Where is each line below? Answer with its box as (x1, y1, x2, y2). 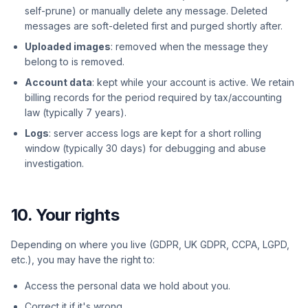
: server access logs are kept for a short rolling (49, 127, 261, 139)
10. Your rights (11, 205, 119, 225)
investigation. (25, 157, 84, 169)
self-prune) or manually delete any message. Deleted (25, 5, 267, 16)
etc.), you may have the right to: (11, 254, 155, 265)
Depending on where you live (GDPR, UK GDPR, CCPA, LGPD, (11, 239, 289, 250)
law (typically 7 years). (25, 107, 126, 118)
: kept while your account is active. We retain (92, 76, 294, 88)
